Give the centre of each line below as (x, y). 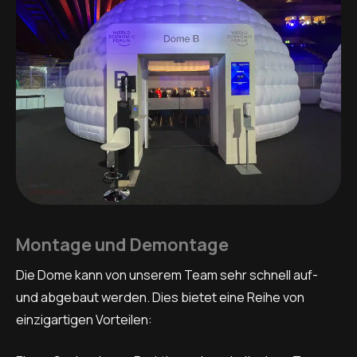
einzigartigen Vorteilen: (84, 320)
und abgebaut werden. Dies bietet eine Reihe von (160, 298)
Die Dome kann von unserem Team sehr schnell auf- (167, 275)
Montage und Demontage (122, 245)
